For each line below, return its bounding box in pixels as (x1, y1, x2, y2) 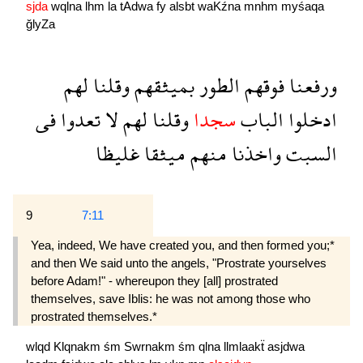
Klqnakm (53, 340, 104, 354)
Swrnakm (124, 340, 178, 354)
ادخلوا (284, 96, 337, 143)
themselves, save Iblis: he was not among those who (31, 292, 310, 306)
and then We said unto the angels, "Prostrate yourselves (31, 256, 327, 271)
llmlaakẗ (224, 340, 267, 354)
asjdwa (267, 340, 305, 354)
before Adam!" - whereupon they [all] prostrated (31, 274, 278, 288)
